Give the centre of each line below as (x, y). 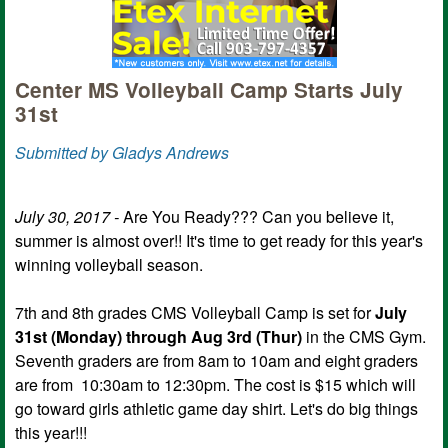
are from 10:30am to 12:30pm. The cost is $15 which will (215, 384)
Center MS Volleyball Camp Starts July (209, 89)
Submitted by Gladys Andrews (122, 152)
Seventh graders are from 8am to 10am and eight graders (216, 360)
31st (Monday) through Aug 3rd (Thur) (158, 336)
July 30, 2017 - (69, 216)
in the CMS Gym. (364, 336)
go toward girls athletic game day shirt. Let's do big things (216, 408)
